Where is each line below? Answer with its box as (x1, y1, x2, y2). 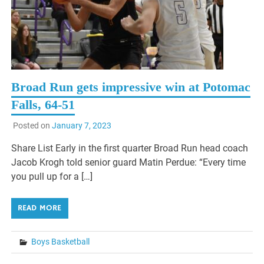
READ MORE (18, 203, 62, 214)
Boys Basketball (31, 237, 90, 247)
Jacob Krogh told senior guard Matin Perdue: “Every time (11, 157, 246, 169)
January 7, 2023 (51, 121, 111, 131)
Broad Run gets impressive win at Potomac (11, 80, 251, 95)
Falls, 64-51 (11, 97, 75, 113)
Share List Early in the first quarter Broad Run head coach (11, 143, 249, 154)
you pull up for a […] (11, 171, 93, 183)
